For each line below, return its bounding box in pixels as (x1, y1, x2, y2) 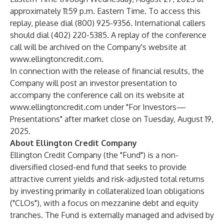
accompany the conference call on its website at (10, 90, 184, 100)
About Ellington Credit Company (10, 138, 137, 148)
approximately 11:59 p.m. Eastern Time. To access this (10, 6, 200, 16)
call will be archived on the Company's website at (10, 42, 186, 52)
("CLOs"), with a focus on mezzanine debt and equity (10, 198, 198, 208)
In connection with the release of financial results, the (10, 66, 204, 76)
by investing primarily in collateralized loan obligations (10, 186, 204, 196)
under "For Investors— (101, 102, 186, 112)
